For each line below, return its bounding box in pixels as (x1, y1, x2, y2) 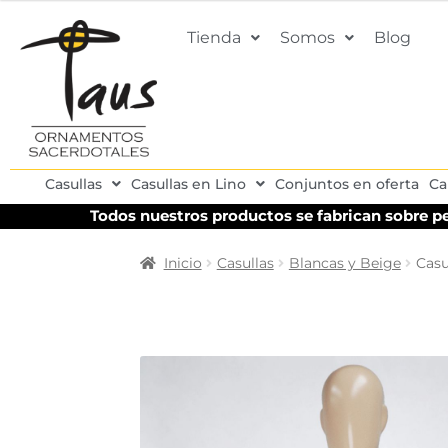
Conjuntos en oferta (274, 174, 419, 193)
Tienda (186, 28, 241, 47)
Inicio (163, 253, 202, 272)
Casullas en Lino (130, 174, 246, 193)
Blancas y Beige (288, 253, 401, 272)
